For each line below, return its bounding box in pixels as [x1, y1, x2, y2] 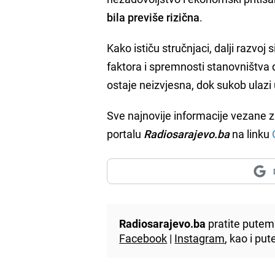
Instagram [174, 230, 225, 246]
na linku [230, 126, 273, 141]
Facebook [119, 230, 168, 246]
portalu [107, 126, 144, 141]
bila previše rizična [107, 9, 200, 25]
